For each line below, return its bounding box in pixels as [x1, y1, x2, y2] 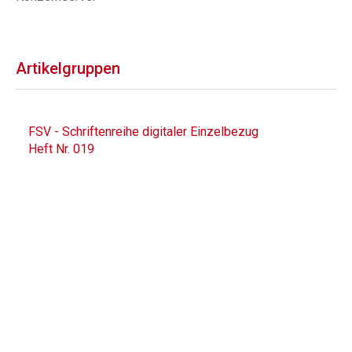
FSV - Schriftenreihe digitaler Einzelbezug [28, 124, 258, 139]
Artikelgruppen [16, 59, 120, 78]
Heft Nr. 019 [28, 141, 94, 156]
